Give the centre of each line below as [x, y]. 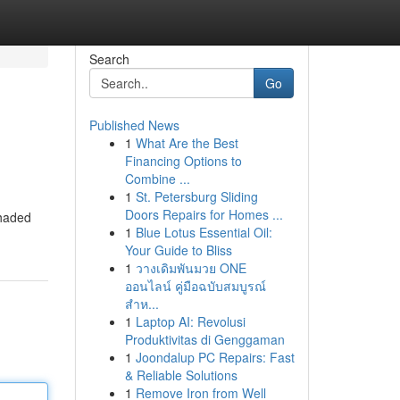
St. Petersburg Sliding [196, 196]
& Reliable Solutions [181, 375]
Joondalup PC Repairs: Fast [215, 357]
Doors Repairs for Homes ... [204, 214]
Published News [134, 125]
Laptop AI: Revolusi [190, 321]
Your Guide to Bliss [178, 250]
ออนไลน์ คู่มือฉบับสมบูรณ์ [195, 286]
